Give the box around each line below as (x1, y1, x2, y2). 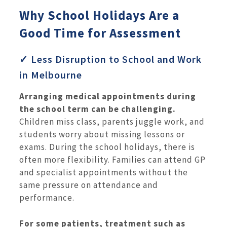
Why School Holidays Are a (19, 7, 179, 23)
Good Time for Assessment (19, 24, 181, 41)
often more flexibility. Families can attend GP (19, 154, 206, 166)
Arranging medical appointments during (19, 91, 196, 102)
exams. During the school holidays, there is (19, 141, 195, 153)
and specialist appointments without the (19, 167, 188, 178)
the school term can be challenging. (19, 103, 176, 115)
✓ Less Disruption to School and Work (19, 53, 202, 66)
